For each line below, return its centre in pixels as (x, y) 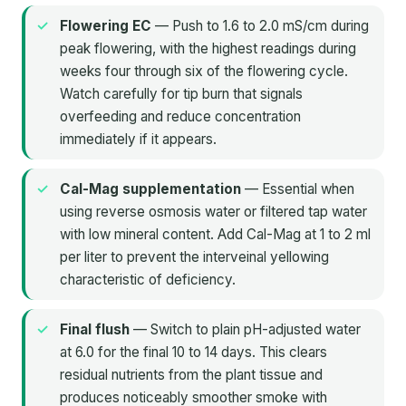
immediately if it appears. (138, 140)
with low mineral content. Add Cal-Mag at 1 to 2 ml (215, 235)
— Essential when (298, 189)
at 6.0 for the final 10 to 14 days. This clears (193, 353)
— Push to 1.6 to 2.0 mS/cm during (260, 26)
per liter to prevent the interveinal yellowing (194, 257)
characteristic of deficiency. (148, 280)
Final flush (95, 330)
